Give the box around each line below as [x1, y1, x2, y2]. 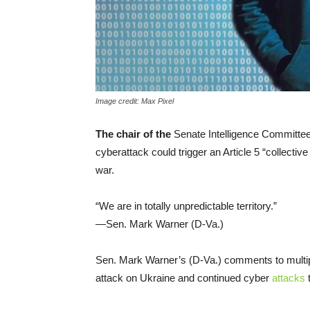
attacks [272, 271, 305, 284]
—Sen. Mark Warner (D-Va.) [95, 217, 224, 230]
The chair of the [95, 127, 171, 140]
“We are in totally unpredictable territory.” [95, 199, 277, 212]
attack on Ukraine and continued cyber [95, 271, 272, 284]
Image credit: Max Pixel [95, 96, 174, 105]
